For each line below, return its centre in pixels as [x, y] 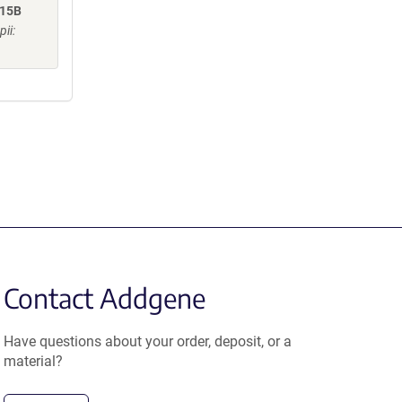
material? [34, 361]
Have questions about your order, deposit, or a [148, 341]
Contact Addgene [105, 298]
